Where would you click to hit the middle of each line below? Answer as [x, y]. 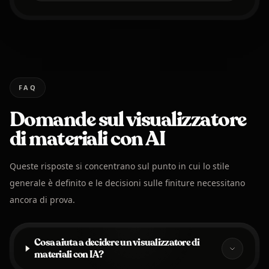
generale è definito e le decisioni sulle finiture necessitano [127, 183]
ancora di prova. [42, 200]
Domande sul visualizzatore [128, 120]
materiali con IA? [69, 254]
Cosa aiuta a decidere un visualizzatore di [117, 242]
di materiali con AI [88, 139]
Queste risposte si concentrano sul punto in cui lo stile [119, 166]
